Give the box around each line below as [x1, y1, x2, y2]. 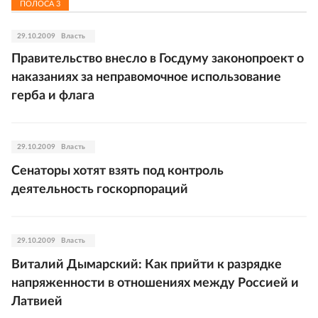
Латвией [11, 295, 62, 308]
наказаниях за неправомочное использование [11, 71, 281, 84]
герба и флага [11, 89, 94, 102]
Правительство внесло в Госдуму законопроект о [11, 53, 304, 65]
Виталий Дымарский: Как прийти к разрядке [11, 258, 282, 271]
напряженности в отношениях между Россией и [11, 277, 299, 290]
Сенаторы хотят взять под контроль [11, 165, 224, 177]
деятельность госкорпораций [11, 183, 188, 196]
